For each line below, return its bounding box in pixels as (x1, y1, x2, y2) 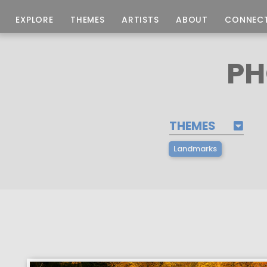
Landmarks (173, 143, 217, 154)
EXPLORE (15, 14, 54, 26)
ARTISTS (121, 14, 159, 26)
